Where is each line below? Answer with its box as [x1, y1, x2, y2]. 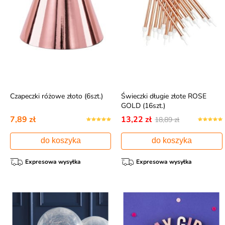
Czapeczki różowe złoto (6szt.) [10, 91, 103, 101]
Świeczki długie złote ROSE [121, 91, 207, 101]
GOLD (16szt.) [121, 100, 166, 110]
